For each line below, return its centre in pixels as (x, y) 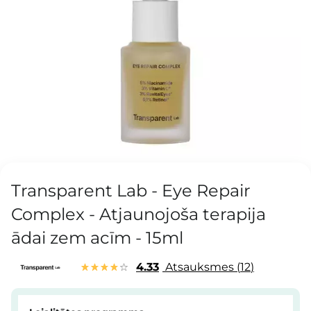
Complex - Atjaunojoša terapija (138, 215)
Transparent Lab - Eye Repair (131, 191)
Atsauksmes (200, 267)
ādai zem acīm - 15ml (97, 238)
